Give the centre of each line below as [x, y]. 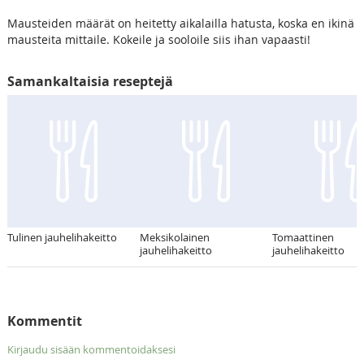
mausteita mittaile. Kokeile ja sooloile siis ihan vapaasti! [158, 40]
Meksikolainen [174, 238]
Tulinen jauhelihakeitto [62, 238]
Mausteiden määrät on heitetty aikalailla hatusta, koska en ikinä [180, 24]
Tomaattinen [303, 238]
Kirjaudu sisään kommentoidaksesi [91, 350]
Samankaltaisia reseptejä [90, 82]
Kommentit [44, 321]
